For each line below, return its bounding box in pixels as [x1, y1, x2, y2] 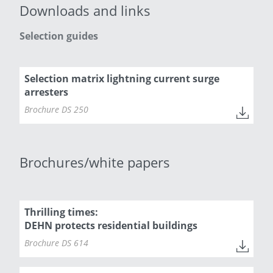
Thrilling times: [24, 205, 98, 219]
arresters [24, 85, 68, 99]
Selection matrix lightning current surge [24, 71, 219, 85]
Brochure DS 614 [24, 236, 88, 249]
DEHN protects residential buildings [24, 218, 197, 232]
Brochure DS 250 [24, 103, 88, 115]
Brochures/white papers [19, 152, 170, 171]
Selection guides [19, 29, 98, 43]
